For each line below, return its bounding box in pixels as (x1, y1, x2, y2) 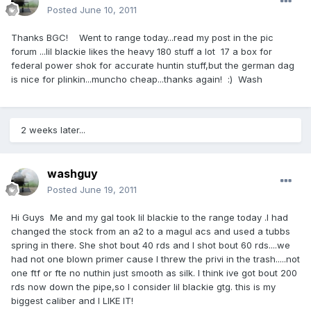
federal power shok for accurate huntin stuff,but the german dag (11, 60, 294, 72)
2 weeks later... (21, 124, 85, 136)
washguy (47, 167, 98, 181)
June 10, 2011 (80, 4, 137, 16)
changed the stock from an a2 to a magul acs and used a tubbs (11, 226, 290, 237)
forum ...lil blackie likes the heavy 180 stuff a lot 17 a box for (11, 46, 272, 58)
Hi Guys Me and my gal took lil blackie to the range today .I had (11, 212, 288, 224)
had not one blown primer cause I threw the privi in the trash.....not (11, 253, 300, 265)
